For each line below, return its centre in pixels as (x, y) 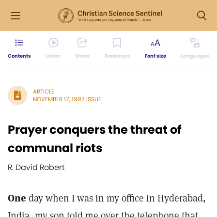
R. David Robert (36, 167)
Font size (155, 56)
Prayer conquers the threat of (95, 130)
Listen (53, 56)
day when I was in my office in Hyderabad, (116, 198)
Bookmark (117, 56)
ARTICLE (44, 91)
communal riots (55, 148)
